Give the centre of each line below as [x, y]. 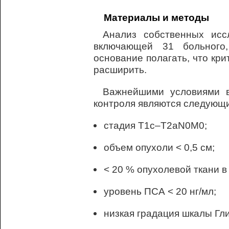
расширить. [120, 70]
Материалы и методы [156, 17]
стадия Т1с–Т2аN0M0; [155, 125]
